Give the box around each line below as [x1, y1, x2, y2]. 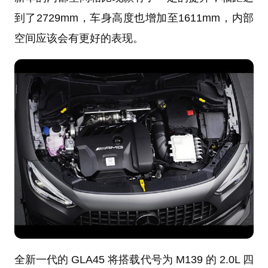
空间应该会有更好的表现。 [14, 32, 144, 44]
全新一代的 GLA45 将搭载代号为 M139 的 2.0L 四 [14, 253, 254, 266]
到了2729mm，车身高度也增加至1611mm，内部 [14, 11, 254, 24]
